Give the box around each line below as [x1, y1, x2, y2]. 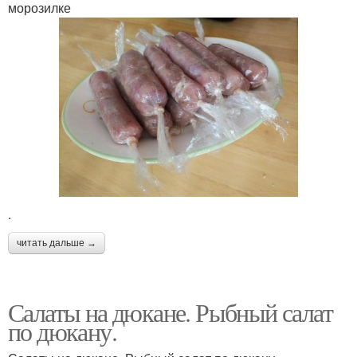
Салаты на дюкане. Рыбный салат [8, 294, 332, 329]
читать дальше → [17, 237, 96, 249]
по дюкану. [8, 313, 116, 348]
